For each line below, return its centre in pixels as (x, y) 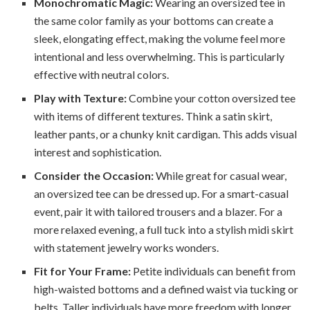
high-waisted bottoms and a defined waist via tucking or (166, 289)
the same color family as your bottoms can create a (154, 21)
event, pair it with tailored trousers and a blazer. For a (158, 212)
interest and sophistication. (98, 152)
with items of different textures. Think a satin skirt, (153, 116)
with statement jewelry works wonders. (127, 248)
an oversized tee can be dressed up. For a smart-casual (162, 194)
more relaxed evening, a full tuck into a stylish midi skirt (164, 230)
